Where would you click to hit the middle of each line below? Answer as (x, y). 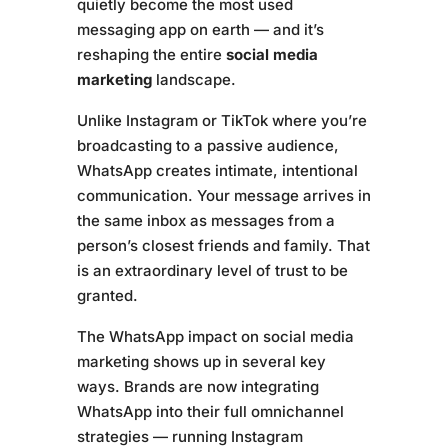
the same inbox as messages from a (205, 220)
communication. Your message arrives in (223, 195)
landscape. (193, 79)
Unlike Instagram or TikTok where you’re (221, 120)
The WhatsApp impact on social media (215, 336)
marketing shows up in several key (201, 361)
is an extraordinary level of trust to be (212, 270)
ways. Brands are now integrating (197, 386)
